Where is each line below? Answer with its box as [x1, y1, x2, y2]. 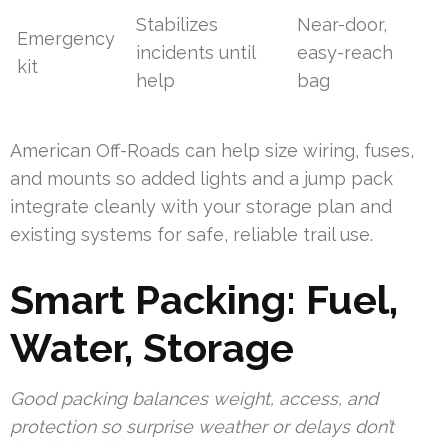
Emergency [17, 28, 116, 50]
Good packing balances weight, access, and [10, 388, 378, 410]
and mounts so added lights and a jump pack [10, 168, 393, 190]
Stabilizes [136, 14, 219, 36]
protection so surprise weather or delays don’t [10, 416, 394, 438]
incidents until [136, 42, 256, 64]
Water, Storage [10, 324, 294, 372]
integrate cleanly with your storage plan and [10, 196, 392, 218]
